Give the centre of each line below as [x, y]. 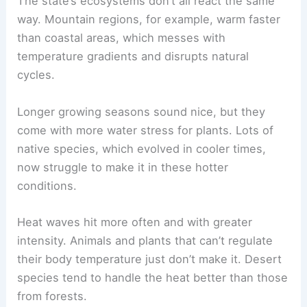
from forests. [52, 296]
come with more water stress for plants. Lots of [146, 130]
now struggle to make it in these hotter [123, 167]
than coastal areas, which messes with [122, 38]
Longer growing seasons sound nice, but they [142, 111]
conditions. [47, 185]
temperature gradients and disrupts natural [133, 57]
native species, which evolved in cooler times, [142, 148]
